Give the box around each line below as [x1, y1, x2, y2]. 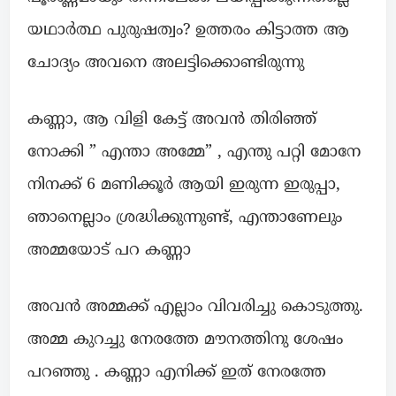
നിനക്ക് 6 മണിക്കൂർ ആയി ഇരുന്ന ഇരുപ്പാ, [27, 175, 340, 196]
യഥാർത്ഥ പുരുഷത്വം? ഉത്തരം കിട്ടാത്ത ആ [27, 20, 349, 42]
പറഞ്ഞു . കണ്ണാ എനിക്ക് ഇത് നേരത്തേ [27, 362, 326, 384]
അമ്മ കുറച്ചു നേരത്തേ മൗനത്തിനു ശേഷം [27, 330, 343, 351]
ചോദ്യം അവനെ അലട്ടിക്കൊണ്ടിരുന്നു [27, 53, 304, 74]
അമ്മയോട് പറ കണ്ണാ [27, 240, 191, 262]
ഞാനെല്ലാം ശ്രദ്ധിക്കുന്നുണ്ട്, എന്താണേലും [27, 208, 342, 229]
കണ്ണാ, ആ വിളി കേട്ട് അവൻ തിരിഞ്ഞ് [27, 110, 316, 131]
